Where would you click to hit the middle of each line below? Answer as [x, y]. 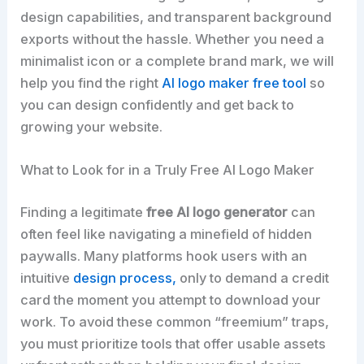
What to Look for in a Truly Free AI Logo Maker [168, 169]
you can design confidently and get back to [158, 104]
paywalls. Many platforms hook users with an [164, 256]
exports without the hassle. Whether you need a [173, 39]
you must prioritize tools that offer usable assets [173, 343]
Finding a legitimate [84, 212]
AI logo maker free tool [234, 82]
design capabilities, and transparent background [176, 17]
